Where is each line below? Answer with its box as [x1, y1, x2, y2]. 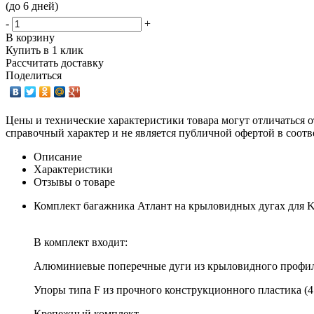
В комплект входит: [34, 235, 128, 248]
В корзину [6, 31, 55, 43]
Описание [34, 150, 82, 163]
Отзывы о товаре [34, 175, 115, 188]
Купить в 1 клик [6, 43, 83, 56]
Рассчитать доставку [6, 56, 104, 69]
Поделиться [6, 69, 62, 81]
